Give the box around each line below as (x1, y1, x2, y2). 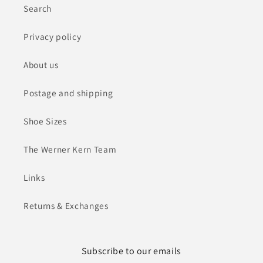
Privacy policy (23, 31, 82, 43)
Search (23, 2, 52, 15)
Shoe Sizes (23, 115, 67, 127)
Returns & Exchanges (23, 200, 109, 212)
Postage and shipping (23, 87, 113, 99)
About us (23, 59, 59, 71)
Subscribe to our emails (82, 245, 181, 258)
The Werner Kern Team (23, 143, 117, 156)
